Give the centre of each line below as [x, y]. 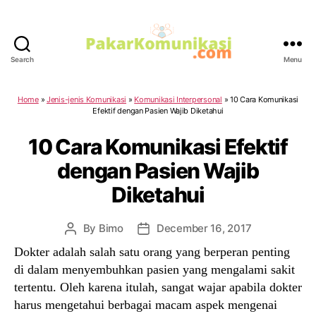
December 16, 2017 [204, 228]
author [86, 244]
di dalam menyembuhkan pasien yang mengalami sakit [154, 269]
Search [22, 59]
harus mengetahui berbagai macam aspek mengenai [146, 304]
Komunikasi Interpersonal [178, 99]
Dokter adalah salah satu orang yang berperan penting [152, 251]
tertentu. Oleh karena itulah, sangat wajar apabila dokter [158, 287]
